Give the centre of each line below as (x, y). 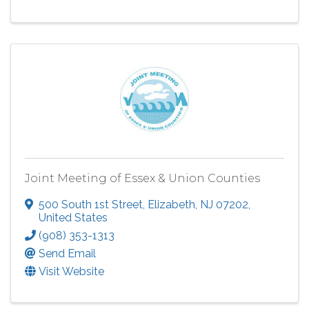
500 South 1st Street (91, 204)
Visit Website (71, 271)
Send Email (67, 253)
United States (73, 217)
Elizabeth (171, 204)
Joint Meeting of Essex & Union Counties (142, 178)
